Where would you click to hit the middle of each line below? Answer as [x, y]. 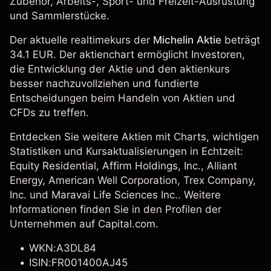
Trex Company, [220, 180]
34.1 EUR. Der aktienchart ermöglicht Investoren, [127, 54]
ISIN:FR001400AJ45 [78, 263]
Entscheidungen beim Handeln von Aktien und [122, 98]
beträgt [241, 40]
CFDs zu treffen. [49, 113]
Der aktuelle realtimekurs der [81, 40]
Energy [26, 180]
